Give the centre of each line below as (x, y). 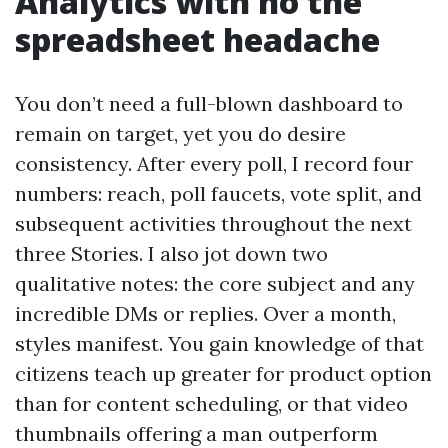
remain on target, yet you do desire (180, 133)
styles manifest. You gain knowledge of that (219, 343)
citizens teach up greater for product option (223, 373)
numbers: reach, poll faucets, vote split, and (218, 193)
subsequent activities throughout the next (213, 223)
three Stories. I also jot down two (171, 253)
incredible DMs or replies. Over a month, (205, 313)
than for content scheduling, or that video (211, 403)
